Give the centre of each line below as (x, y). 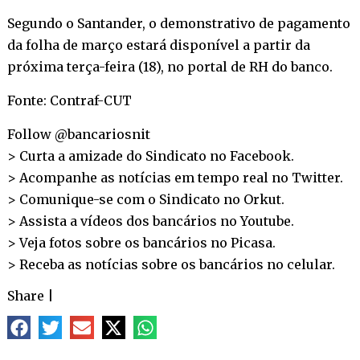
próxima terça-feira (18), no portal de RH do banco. (170, 66)
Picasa (251, 242)
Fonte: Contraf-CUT (69, 100)
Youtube (265, 221)
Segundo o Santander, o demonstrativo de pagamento (178, 23)
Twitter (315, 177)
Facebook (260, 155)
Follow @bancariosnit (78, 134)
